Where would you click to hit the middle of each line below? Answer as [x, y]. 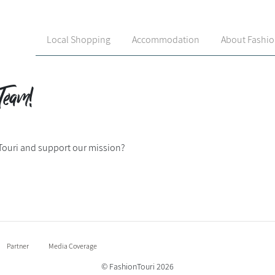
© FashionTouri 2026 [137, 266]
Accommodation [165, 39]
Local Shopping [78, 39]
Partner [18, 246]
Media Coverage [73, 246]
